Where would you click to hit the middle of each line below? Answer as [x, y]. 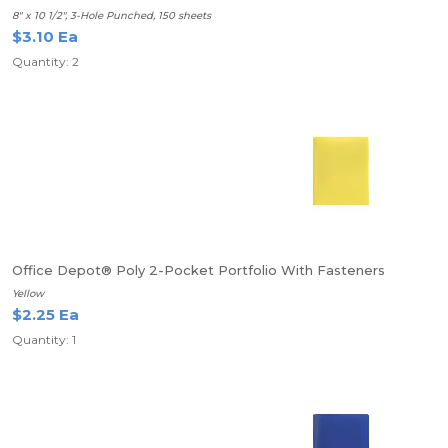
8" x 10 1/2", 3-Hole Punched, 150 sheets [111, 15]
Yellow [28, 293]
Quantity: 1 [44, 339]
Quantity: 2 [45, 61]
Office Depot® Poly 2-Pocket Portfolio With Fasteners [198, 270]
